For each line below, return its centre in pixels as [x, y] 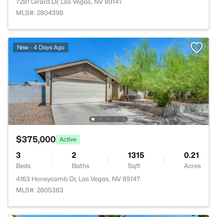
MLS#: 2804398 [40, 13]
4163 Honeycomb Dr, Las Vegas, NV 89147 [78, 179]
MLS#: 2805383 [40, 190]
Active [68, 139]
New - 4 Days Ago [41, 47]
